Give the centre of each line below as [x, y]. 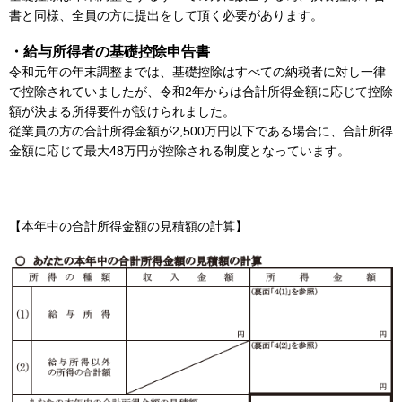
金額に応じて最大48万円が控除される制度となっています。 [179, 150]
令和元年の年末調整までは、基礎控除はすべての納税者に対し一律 [197, 71]
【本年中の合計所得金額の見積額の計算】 [128, 226]
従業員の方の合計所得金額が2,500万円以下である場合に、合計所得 [201, 131]
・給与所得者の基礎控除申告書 [109, 51]
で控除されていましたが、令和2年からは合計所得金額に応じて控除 [201, 91]
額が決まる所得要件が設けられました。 [122, 111]
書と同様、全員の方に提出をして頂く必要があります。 [166, 15]
